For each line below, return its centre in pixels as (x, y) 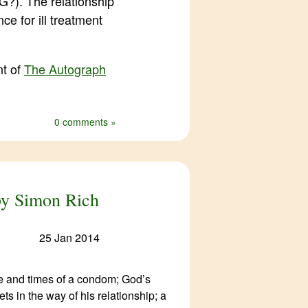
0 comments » (85, 121)
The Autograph (65, 68)
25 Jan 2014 (69, 238)
